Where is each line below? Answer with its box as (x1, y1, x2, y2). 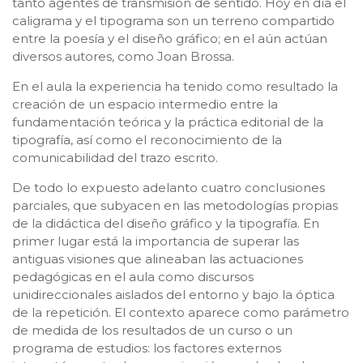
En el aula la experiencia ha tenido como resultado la (12, 78, 338, 94)
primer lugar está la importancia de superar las (12, 233, 299, 249)
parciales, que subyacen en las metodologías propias (12, 197, 338, 213)
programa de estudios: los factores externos (12, 340, 281, 356)
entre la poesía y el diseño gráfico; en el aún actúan (12, 30, 327, 46)
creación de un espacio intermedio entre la (12, 96, 278, 112)
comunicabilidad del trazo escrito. (12, 149, 218, 165)
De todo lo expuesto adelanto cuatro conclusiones (12, 179, 325, 195)
